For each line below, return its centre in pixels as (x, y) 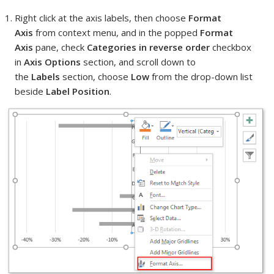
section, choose (96, 76)
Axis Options (53, 61)
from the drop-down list (201, 76)
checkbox (231, 47)
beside (29, 91)
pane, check (60, 47)
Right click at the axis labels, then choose (102, 17)
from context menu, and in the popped (117, 32)
